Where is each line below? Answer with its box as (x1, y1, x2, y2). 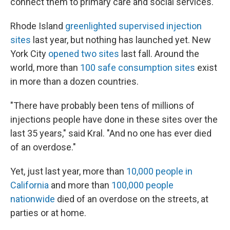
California (10, 180, 49, 190)
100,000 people (109, 180, 174, 190)
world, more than (10, 62, 80, 73)
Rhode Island (10, 21, 65, 31)
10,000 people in (124, 166, 193, 177)
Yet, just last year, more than (10, 166, 124, 177)
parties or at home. (10, 207, 86, 218)
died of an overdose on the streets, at (55, 194, 208, 204)
